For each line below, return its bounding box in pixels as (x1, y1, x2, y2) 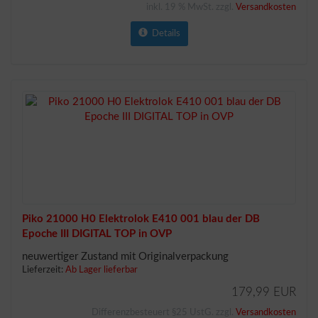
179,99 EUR (231, 286, 296, 298)
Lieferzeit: (22, 265, 65, 275)
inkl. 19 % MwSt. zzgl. (146, 3, 236, 12)
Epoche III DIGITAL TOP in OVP (22, 229, 172, 239)
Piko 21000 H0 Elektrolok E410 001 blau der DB (22, 214, 260, 224)
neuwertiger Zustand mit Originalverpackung (22, 251, 229, 262)
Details (147, 29, 180, 38)
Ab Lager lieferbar (65, 265, 138, 275)
